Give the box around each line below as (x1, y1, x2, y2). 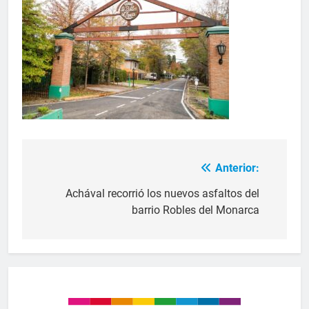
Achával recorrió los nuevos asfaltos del (66, 187, 259, 201)
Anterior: (215, 161, 259, 175)
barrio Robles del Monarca (132, 203, 259, 217)
